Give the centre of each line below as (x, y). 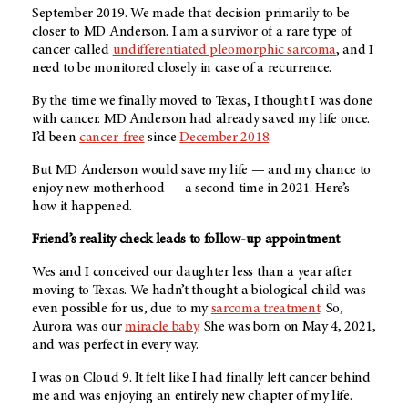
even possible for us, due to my (122, 308)
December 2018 (224, 137)
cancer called (72, 50)
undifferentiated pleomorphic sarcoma (224, 50)
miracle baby (162, 326)
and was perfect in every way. (117, 345)
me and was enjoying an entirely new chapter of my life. (192, 396)
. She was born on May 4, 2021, (287, 326)
